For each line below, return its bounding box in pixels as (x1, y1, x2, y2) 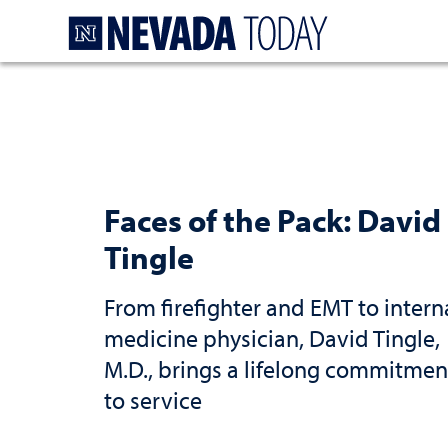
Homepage (334, 10, 418, 33)
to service (104, 384, 202, 415)
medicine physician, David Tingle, (104, 322, 440, 353)
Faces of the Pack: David (104, 199, 441, 240)
